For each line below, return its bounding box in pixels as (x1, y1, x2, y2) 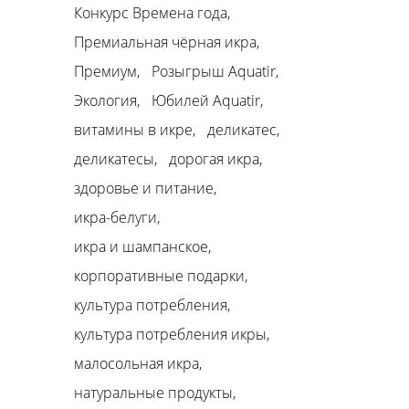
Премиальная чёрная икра (74, 32, 257, 53)
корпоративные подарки (74, 266, 245, 287)
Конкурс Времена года (74, 3, 227, 24)
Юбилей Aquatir (152, 90, 260, 111)
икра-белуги (74, 207, 157, 228)
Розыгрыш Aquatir (152, 61, 276, 82)
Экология (74, 90, 137, 111)
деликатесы (74, 149, 154, 170)
